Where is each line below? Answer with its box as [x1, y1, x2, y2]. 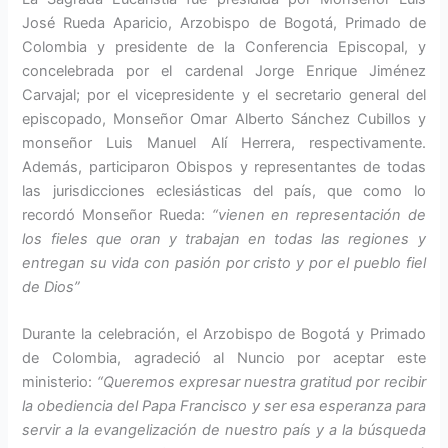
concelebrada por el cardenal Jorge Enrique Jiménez [22, 61, 426, 80]
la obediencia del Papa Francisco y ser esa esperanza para [22, 396, 426, 415]
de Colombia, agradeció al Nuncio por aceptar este [22, 348, 426, 367]
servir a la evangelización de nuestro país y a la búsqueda [22, 420, 426, 439]
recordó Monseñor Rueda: [22, 205, 212, 224]
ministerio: [22, 372, 97, 391]
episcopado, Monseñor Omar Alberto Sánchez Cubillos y [22, 109, 426, 128]
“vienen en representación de [211, 205, 426, 224]
